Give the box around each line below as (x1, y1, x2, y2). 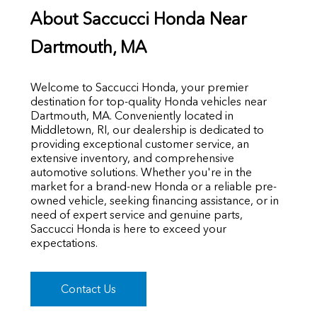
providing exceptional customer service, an (30, 137, 249, 151)
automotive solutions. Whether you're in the (30, 166, 252, 179)
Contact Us (60, 282, 116, 296)
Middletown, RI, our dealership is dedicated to (30, 123, 264, 137)
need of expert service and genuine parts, (30, 208, 243, 221)
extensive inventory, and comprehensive (30, 151, 234, 165)
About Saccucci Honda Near (30, 8, 247, 29)
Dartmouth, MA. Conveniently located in (30, 109, 234, 122)
